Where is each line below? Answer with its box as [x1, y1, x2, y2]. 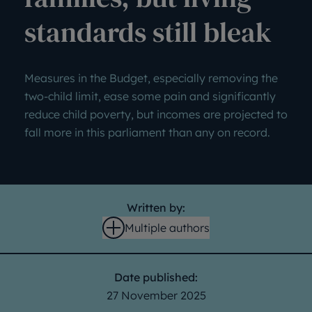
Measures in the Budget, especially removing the [24, 71, 278, 85]
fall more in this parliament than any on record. [24, 125, 270, 139]
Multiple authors [125, 221, 210, 235]
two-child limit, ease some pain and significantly [24, 89, 276, 103]
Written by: [127, 201, 185, 214]
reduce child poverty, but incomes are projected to [24, 107, 288, 121]
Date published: [114, 270, 198, 284]
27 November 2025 [106, 288, 206, 302]
